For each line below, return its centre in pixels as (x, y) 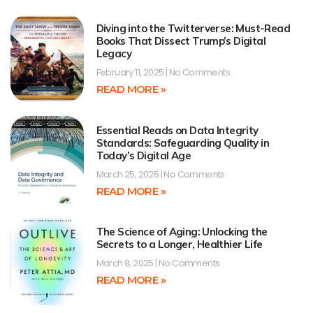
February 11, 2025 (131, 73)
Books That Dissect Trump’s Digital (181, 41)
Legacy (114, 54)
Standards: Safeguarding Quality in (183, 143)
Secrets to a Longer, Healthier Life (179, 245)
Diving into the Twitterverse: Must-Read (193, 29)
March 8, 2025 (126, 263)
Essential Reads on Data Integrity (177, 130)
